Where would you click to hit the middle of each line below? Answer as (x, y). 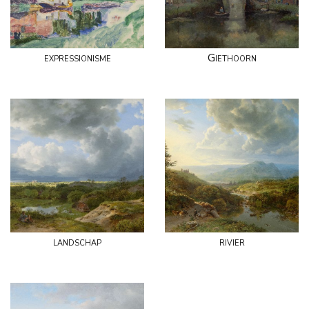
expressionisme (77, 58)
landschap (77, 242)
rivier (232, 242)
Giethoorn (232, 58)
